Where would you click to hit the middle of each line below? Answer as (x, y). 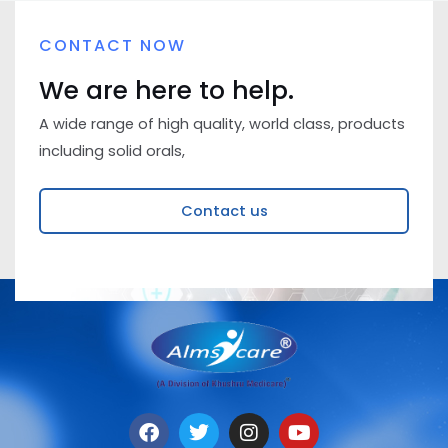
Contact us (224, 210)
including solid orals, (112, 151)
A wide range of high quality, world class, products (222, 124)
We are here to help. (166, 91)
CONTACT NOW (112, 46)
